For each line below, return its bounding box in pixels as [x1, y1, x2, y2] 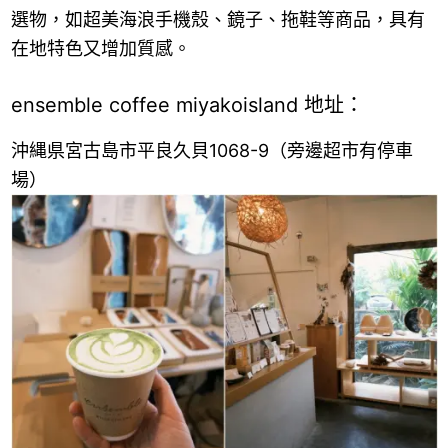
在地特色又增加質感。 [10, 37, 191, 59]
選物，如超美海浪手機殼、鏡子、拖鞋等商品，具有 [10, 8, 425, 30]
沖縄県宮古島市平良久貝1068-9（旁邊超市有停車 [10, 140, 413, 162]
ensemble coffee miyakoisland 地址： [10, 92, 364, 117]
